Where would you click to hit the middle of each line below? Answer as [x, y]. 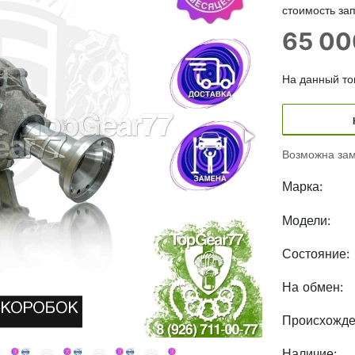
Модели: [306, 220]
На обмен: [313, 287]
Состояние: [316, 254]
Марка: [302, 186]
